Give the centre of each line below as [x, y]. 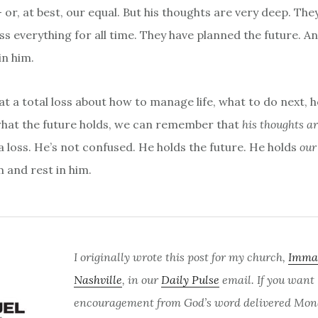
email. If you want [267, 280]
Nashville [98, 280]
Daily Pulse [190, 280]
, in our [142, 280]
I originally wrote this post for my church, [181, 257]
